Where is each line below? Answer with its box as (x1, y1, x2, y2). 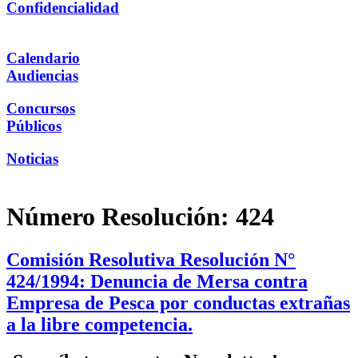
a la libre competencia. (6, 313, 193, 335)
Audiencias (6, 67, 78, 85)
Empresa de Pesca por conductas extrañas (6, 292, 350, 313)
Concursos (6, 99, 75, 117)
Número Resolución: (6, 202, 236, 232)
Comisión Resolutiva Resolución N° (6, 249, 296, 270)
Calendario (6, 50, 80, 67)
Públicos (6, 117, 62, 134)
